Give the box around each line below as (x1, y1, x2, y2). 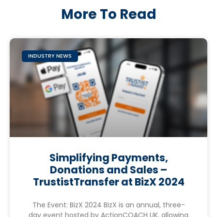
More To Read (61, 4, 156, 24)
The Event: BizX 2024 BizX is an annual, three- (32, 200, 185, 210)
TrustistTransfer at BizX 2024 (32, 174, 185, 189)
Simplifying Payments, (49, 150, 168, 165)
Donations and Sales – (50, 162, 167, 177)
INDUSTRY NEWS (28, 52, 72, 60)
